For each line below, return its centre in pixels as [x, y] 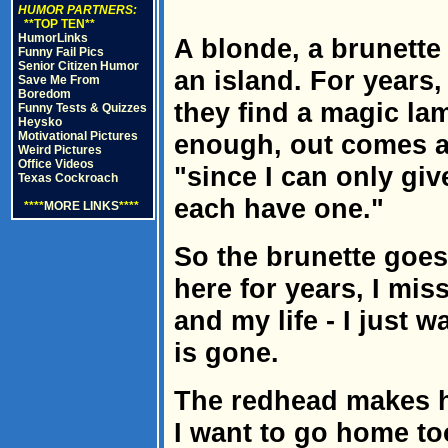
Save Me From [59, 80]
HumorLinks [53, 38]
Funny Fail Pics [61, 52]
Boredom [44, 94]
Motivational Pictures [78, 136]
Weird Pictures [60, 150]
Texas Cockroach [68, 178]
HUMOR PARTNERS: [77, 10]
